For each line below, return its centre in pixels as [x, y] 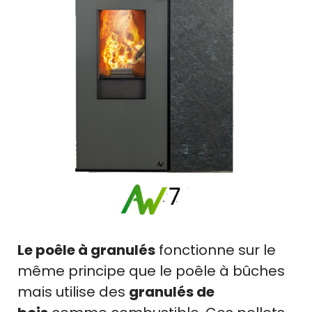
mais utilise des [73, 292]
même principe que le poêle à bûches [151, 271]
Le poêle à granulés [86, 250]
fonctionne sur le [216, 250]
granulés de [172, 292]
